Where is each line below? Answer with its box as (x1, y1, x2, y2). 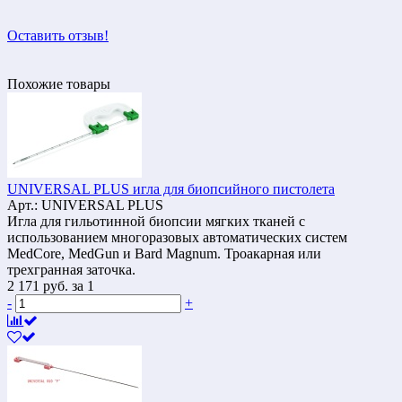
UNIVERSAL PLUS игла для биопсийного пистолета (7, 180, 335, 197)
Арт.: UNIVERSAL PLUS (7, 197, 163, 213)
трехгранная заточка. (7, 261, 135, 277)
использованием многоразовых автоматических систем (7, 229, 347, 245)
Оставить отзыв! (7, 27, 109, 43)
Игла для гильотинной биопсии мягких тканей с (7, 213, 305, 229)
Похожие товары (7, 75, 110, 92)
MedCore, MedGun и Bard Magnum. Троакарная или (7, 245, 321, 261)
